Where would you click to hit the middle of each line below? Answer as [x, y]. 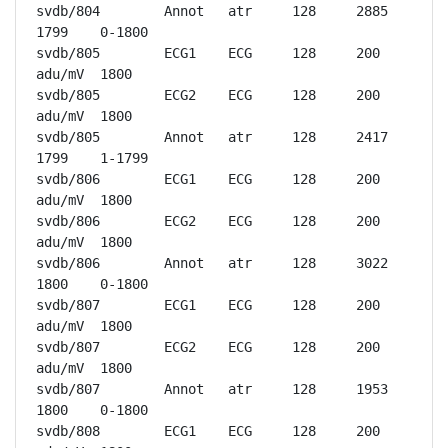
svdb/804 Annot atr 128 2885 [68, 11]
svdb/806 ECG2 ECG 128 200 [68, 221]
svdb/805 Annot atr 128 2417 [68, 137]
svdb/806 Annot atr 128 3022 [68, 263]
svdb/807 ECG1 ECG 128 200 [68, 305]
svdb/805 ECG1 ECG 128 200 [68, 53]
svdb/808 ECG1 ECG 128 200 [68, 431]
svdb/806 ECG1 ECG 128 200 [68, 179]
